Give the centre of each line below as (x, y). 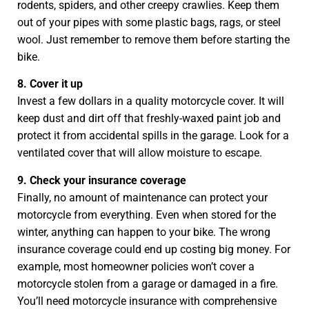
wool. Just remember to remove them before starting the (153, 40)
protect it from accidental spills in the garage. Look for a (153, 136)
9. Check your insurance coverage (102, 180)
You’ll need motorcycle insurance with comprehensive (147, 301)
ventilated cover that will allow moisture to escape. (140, 153)
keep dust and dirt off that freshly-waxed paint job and (149, 119)
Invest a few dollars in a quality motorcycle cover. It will (151, 101)
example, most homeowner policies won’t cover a (136, 266)
